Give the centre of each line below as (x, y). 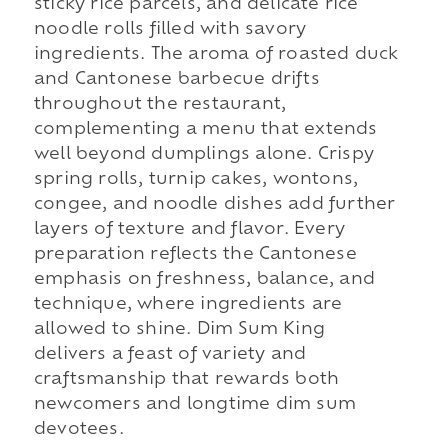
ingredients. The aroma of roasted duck (216, 55)
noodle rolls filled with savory (170, 30)
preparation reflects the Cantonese (195, 255)
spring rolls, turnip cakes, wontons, (196, 180)
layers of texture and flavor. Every (189, 230)
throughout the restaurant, (160, 105)
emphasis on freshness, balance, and (204, 280)
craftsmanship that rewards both (186, 380)
